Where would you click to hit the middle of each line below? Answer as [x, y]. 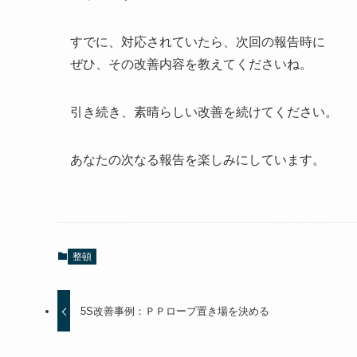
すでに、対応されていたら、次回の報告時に [198, 41]
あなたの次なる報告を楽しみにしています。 [198, 159]
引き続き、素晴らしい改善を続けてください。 [204, 112]
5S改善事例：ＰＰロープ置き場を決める [175, 311]
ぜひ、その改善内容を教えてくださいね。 [191, 64]
